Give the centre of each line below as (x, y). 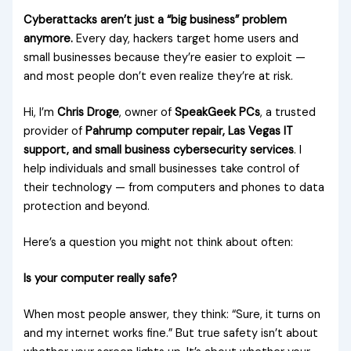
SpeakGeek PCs (218, 113)
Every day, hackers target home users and (186, 39)
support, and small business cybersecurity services (159, 150)
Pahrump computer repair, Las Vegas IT (190, 132)
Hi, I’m (41, 113)
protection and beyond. (87, 207)
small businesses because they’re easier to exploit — (165, 58)
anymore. (49, 39)
